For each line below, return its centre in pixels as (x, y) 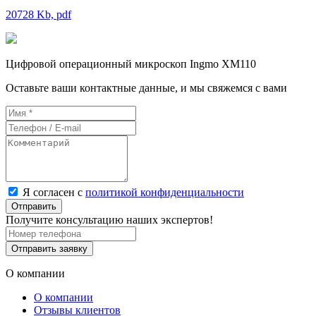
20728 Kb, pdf (38, 14)
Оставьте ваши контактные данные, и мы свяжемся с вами (146, 87)
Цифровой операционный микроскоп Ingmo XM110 (131, 63)
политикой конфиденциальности (165, 192)
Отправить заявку (49, 248)
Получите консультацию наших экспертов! (109, 219)
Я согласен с (54, 192)
